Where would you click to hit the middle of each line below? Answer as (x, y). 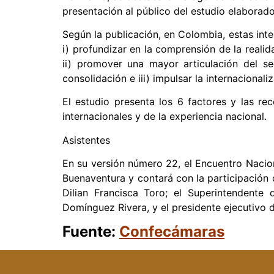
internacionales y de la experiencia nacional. (165, 117)
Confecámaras (172, 232)
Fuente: (91, 232)
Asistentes (86, 140)
